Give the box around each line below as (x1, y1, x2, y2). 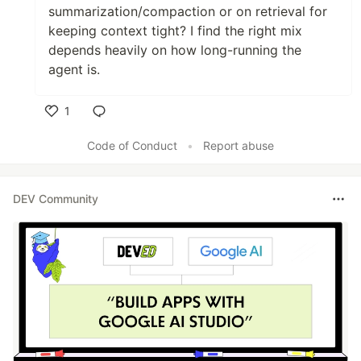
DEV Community (13, 192, 98, 206)
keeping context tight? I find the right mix (48, 22, 302, 39)
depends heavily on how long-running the (48, 41, 301, 58)
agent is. (48, 60, 100, 77)
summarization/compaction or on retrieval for (48, 2, 327, 19)
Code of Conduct (87, 138, 177, 152)
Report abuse (203, 138, 274, 152)
